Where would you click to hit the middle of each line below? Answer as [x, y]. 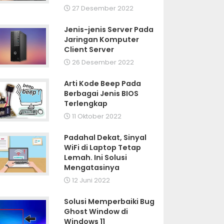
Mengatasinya [92, 168]
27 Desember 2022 [102, 8]
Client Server [89, 50]
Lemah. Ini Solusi [96, 158]
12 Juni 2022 [90, 180]
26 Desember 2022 [102, 62]
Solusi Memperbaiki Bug [109, 202]
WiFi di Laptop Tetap [103, 148]
